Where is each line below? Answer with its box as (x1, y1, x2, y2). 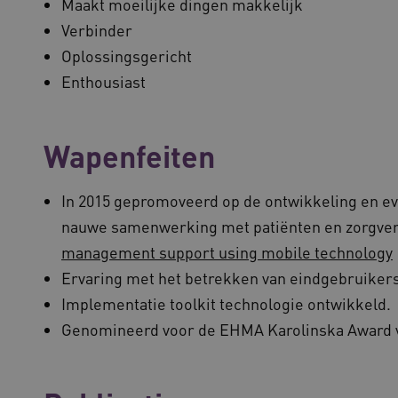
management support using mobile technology (61, 242, 393, 262)
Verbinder (61, 20, 132, 40)
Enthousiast (61, 71, 146, 92)
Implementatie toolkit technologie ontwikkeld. (61, 293, 391, 314)
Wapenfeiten (44, 137, 215, 175)
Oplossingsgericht (61, 45, 192, 66)
